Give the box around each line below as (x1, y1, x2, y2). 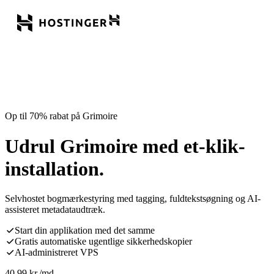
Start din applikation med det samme (15, 225, 155, 236)
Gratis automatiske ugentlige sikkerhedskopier (15, 236, 192, 247)
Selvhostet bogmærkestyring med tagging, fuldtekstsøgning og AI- (5, 193, 261, 204)
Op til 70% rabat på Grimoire (5, 111, 117, 122)
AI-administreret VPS (15, 247, 98, 258)
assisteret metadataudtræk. (5, 204, 105, 215)
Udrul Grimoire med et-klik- (5, 135, 245, 157)
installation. (5, 157, 104, 180)
